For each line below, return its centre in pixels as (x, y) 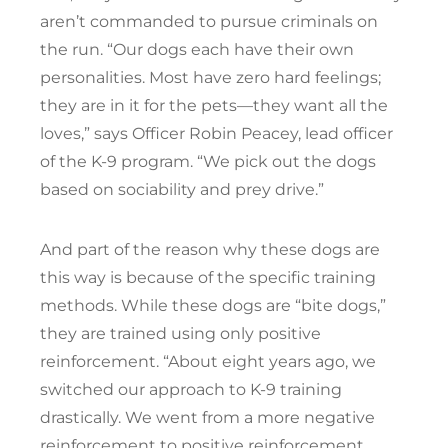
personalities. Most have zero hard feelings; (210, 77)
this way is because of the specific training (208, 277)
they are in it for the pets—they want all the (214, 105)
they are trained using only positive (180, 333)
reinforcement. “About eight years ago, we (208, 361)
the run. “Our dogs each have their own (197, 49)
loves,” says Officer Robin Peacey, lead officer (216, 133)
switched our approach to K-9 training (191, 389)
